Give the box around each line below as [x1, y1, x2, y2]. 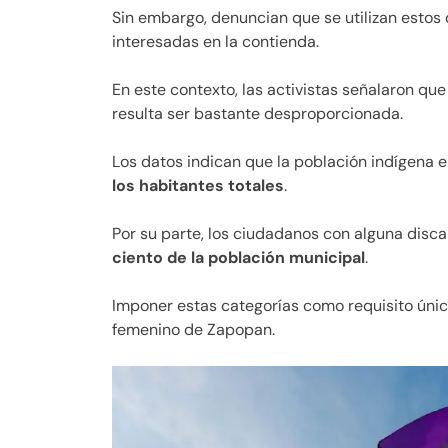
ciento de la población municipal [112, 246, 365, 268]
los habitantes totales [112, 174, 284, 196]
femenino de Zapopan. [112, 318, 275, 340]
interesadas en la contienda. [112, 30, 319, 52]
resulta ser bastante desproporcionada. [112, 102, 403, 124]
